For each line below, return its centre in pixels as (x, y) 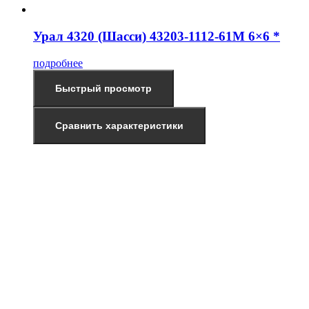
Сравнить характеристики (119, 125)
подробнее (58, 63)
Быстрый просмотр (103, 88)
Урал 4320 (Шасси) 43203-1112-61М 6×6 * (157, 36)
